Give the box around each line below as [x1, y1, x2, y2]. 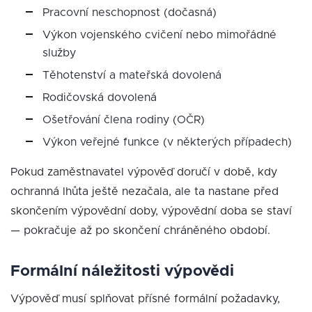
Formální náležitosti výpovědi [10, 264, 234, 279]
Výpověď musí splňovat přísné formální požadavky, [10, 293, 280, 304]
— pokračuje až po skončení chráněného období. [10, 225, 270, 236]
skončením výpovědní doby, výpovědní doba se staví [10, 205, 292, 217]
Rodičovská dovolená [42, 92, 157, 103]
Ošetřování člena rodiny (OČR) [42, 114, 205, 125]
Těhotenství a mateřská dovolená [42, 70, 221, 81]
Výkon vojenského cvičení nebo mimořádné [42, 29, 276, 40]
